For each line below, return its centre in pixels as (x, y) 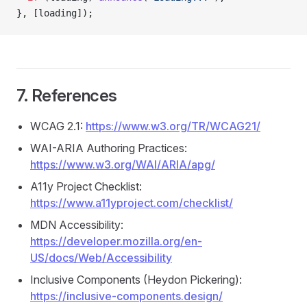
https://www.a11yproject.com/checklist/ (132, 203)
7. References (67, 96)
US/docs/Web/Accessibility (101, 258)
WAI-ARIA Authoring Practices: (109, 148)
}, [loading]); (55, 13)
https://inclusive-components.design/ (126, 296)
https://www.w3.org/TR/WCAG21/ (173, 126)
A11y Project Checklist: (86, 186)
